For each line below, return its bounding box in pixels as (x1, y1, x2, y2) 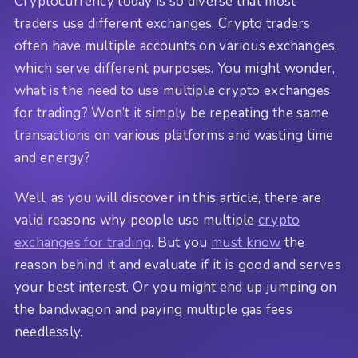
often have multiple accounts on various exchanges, (14, 36, 338, 55)
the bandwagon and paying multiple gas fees (14, 300, 292, 320)
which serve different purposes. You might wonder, (14, 58, 336, 78)
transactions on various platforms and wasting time (14, 125, 334, 145)
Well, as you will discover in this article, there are (14, 189, 322, 208)
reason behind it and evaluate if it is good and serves (14, 256, 341, 275)
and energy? (14, 148, 91, 167)
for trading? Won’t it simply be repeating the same (14, 103, 329, 122)
